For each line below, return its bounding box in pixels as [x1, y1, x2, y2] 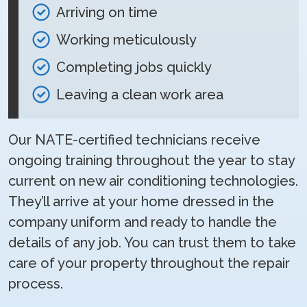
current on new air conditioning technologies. [8, 173, 298, 189]
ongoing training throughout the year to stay [8, 152, 295, 169]
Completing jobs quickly [56, 59, 212, 75]
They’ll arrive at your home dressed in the [8, 193, 274, 210]
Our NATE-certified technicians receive [8, 132, 260, 148]
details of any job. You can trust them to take [8, 234, 296, 251]
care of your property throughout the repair [8, 255, 290, 271]
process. [8, 275, 63, 292]
